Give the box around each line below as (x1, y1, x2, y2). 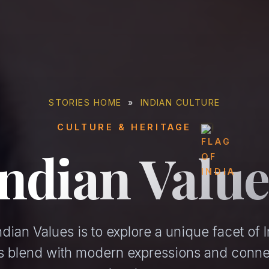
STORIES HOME (49, 97, 122, 107)
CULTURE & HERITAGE (57, 122, 196, 132)
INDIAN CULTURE (140, 97, 220, 107)
